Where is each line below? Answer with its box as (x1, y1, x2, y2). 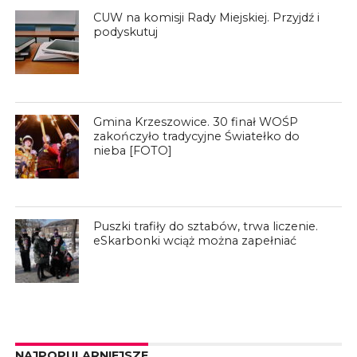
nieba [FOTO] (93, 143, 173, 158)
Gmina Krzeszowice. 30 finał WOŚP (93, 115, 299, 129)
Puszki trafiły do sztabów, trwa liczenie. (93, 219, 319, 233)
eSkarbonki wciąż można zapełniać (93, 233, 297, 248)
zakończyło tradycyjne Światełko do (93, 129, 300, 143)
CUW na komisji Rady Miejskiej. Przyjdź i (93, 10, 320, 25)
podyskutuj (93, 25, 159, 39)
